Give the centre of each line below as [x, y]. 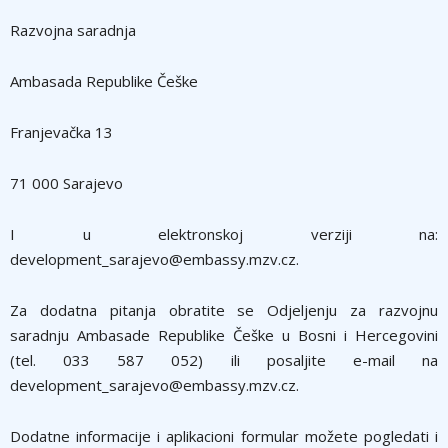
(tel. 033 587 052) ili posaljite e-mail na [224, 360]
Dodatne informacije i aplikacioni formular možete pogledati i [224, 436]
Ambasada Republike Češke [104, 81]
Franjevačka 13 [61, 132]
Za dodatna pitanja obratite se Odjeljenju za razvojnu [224, 310]
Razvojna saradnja [73, 30]
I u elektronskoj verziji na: [224, 234]
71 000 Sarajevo [66, 183]
